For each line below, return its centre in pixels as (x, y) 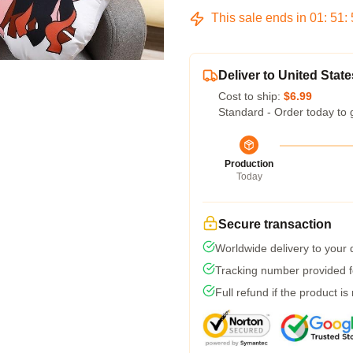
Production (249, 164)
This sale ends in (259, 18)
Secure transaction (275, 224)
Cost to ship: (251, 96)
